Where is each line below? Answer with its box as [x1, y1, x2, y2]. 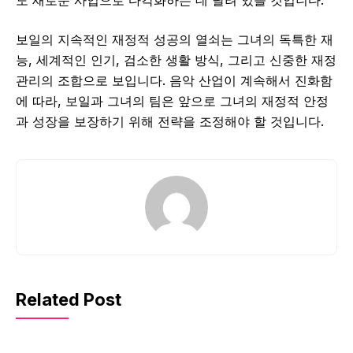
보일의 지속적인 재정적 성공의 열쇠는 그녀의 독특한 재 [16, 32, 333, 48]
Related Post [16, 289, 121, 310]
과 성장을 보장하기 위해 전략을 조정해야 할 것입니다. [16, 113, 324, 130]
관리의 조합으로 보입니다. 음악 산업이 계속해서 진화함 [16, 72, 333, 89]
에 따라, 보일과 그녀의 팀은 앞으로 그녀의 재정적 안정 [16, 93, 329, 110]
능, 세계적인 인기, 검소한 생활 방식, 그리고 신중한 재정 [16, 52, 336, 69]
